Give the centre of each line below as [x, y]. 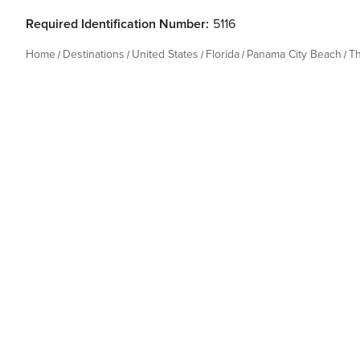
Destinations [94, 54]
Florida [223, 54]
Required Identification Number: [117, 24]
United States [165, 54]
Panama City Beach [294, 54]
